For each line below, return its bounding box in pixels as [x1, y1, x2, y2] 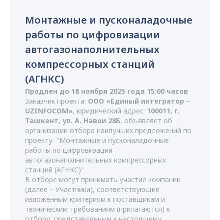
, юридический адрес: [73, 106, 147, 115]
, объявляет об [120, 116, 172, 125]
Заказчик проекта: [25, 96, 88, 106]
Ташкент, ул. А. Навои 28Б [25, 116, 120, 125]
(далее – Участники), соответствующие [25, 185, 160, 194]
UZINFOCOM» [25, 106, 73, 115]
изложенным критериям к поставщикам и [25, 194, 165, 204]
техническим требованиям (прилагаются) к [25, 204, 170, 214]
